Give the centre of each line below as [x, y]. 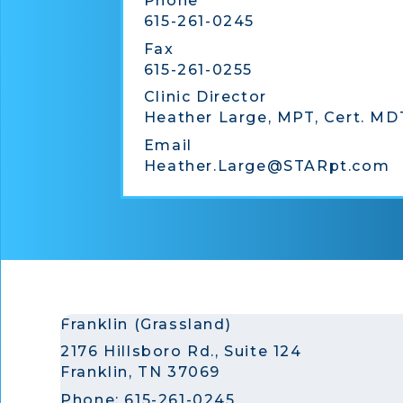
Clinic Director [205, 97]
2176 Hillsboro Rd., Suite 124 [181, 351]
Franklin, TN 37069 [140, 372]
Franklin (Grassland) [146, 324]
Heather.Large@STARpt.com [267, 166]
